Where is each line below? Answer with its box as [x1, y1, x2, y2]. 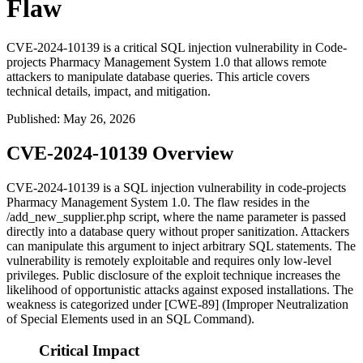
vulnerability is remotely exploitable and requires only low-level [6, 254, 331, 268]
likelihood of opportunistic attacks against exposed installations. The [6, 283, 353, 297]
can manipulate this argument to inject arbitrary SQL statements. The [6, 239, 356, 254]
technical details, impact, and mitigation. [6, 84, 211, 99]
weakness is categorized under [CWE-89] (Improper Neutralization [6, 297, 348, 312]
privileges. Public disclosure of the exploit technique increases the [6, 268, 340, 283]
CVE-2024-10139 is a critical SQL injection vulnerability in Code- [6, 41, 347, 55]
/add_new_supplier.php [6, 210, 126, 224]
